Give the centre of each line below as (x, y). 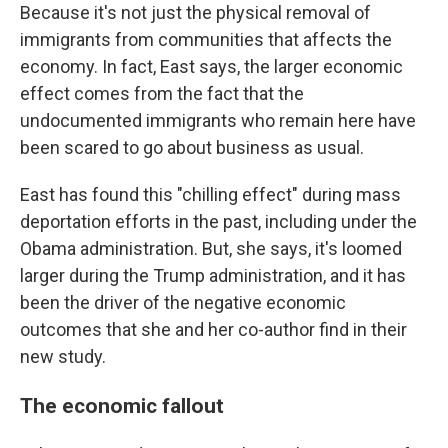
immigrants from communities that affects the (206, 39)
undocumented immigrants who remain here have (218, 120)
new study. (63, 356)
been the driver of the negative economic (183, 302)
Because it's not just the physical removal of (195, 12)
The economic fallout (122, 405)
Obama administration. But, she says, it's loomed (211, 248)
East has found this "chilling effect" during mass (210, 194)
